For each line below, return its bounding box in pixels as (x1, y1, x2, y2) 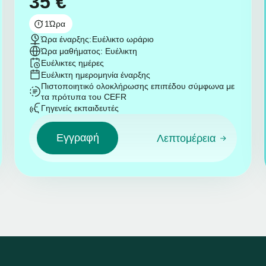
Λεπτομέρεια (157, 132, 216, 144)
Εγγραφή (56, 131, 99, 144)
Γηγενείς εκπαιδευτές (40, 103, 119, 113)
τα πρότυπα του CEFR (40, 92, 126, 102)
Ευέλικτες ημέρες (40, 58, 104, 68)
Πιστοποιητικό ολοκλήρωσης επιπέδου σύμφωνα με (40, 81, 235, 91)
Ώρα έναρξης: (40, 34, 91, 45)
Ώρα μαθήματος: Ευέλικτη (40, 46, 137, 56)
